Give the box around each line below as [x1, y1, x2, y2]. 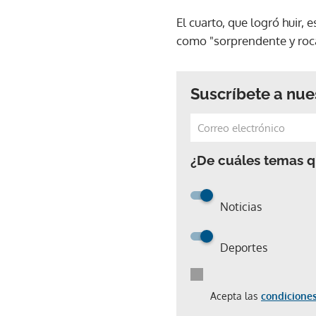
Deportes [220, 240, 267, 255]
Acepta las [210, 289, 261, 302]
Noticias [220, 199, 262, 214]
